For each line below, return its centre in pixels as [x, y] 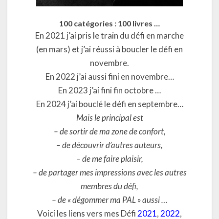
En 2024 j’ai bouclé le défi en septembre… [109, 104]
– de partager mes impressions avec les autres [109, 172]
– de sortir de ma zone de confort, [109, 131]
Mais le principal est [109, 118]
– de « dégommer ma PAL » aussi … [109, 200]
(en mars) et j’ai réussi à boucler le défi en [109, 49]
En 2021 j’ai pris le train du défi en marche [109, 35]
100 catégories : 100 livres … [109, 23]
